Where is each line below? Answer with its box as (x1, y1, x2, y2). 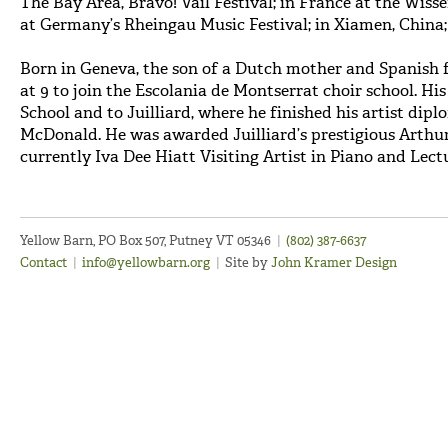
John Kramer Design (271, 254, 398, 272)
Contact (20, 254, 67, 272)
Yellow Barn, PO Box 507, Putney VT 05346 (20, 232, 274, 250)
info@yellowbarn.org (82, 254, 211, 272)
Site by (222, 254, 272, 272)
